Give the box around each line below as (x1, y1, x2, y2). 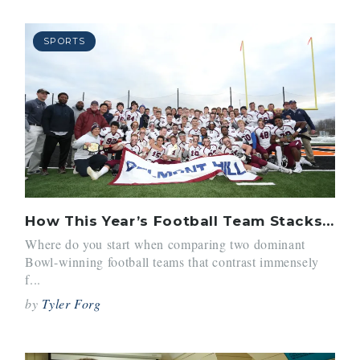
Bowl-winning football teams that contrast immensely (25, 253, 319, 271)
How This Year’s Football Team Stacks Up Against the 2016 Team (322, 212, 334, 229)
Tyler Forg (42, 295, 101, 313)
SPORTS (43, 35, 85, 47)
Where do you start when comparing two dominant (25, 235, 305, 253)
